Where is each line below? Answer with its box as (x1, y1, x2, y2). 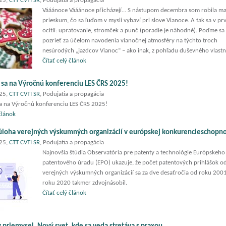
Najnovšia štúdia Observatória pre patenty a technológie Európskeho (42, 149, 225, 156)
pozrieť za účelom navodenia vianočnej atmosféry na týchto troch (42, 37, 217, 44)
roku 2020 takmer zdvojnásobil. (42, 180, 127, 186)
